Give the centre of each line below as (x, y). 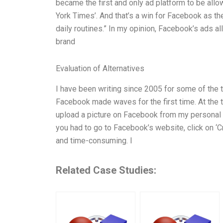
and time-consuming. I (94, 140)
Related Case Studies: (106, 170)
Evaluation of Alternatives (100, 68)
